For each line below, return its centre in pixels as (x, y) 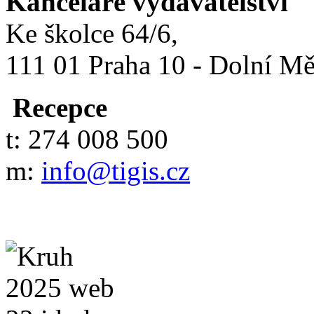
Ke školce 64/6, (92, 33)
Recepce (56, 107)
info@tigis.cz (116, 170)
